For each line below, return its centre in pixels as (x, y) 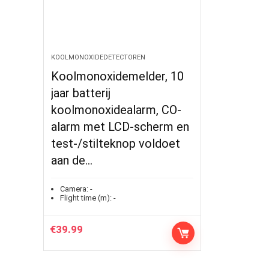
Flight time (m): (86, 198)
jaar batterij (81, 93)
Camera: (74, 189)
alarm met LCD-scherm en (120, 127)
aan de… (72, 160)
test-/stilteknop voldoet (116, 144)
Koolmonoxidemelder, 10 (118, 76)
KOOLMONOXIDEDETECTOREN (98, 57)
